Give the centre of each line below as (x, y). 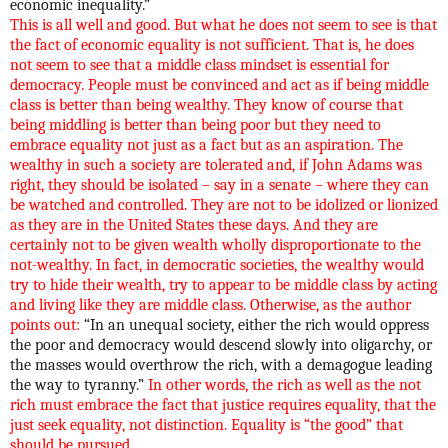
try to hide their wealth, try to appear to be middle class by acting (223, 284)
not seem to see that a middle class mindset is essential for (199, 64)
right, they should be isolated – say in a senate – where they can (219, 184)
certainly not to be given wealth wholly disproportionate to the (215, 244)
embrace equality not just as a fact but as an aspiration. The (206, 144)
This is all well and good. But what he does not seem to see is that (223, 24)
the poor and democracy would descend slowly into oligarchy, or (221, 344)
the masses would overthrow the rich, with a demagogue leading (221, 364)
